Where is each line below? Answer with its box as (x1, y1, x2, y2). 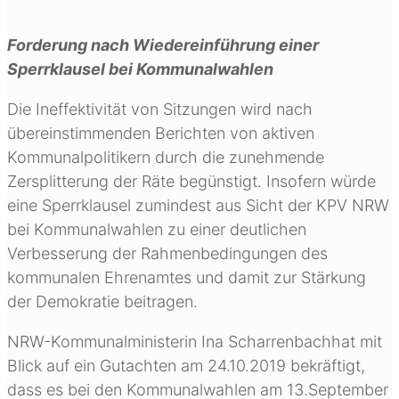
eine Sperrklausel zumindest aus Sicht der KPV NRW (7, 195, 389, 215)
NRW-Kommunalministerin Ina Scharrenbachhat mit (7, 331, 382, 351)
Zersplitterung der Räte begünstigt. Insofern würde (7, 171, 376, 191)
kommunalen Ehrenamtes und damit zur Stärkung (7, 267, 366, 287)
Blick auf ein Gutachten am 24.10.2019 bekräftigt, (7, 355, 365, 375)
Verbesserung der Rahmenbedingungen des (7, 243, 328, 263)
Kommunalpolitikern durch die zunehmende (7, 147, 324, 167)
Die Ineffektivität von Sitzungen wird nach (7, 99, 313, 118)
